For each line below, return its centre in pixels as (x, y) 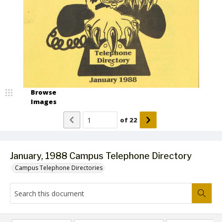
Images (44, 102)
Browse (44, 92)
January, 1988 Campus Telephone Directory (101, 156)
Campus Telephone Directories (59, 168)
